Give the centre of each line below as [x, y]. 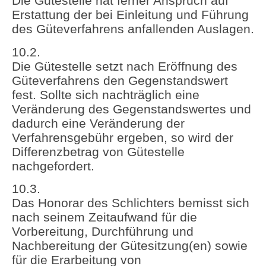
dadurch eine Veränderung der [98, 123]
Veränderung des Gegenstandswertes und [132, 109]
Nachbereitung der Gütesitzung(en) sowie [130, 246]
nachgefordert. [53, 166]
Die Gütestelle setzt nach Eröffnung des [125, 66]
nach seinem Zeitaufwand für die [104, 217]
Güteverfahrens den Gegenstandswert [120, 80]
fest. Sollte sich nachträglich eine [106, 94]
